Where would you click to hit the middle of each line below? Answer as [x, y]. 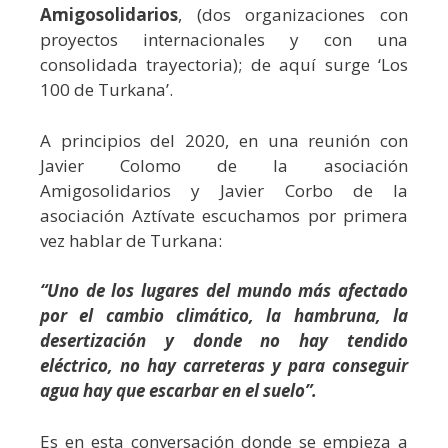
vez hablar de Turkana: [131, 240]
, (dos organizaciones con [293, 14]
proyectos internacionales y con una [224, 39]
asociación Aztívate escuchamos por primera [224, 215]
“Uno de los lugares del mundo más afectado [224, 290]
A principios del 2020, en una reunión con [224, 140]
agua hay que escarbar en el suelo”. [178, 390]
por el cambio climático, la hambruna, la [224, 315]
